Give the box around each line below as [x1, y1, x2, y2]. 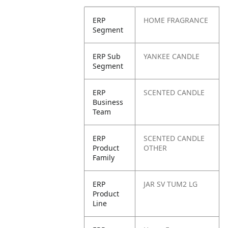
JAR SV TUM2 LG [144, 179, 198, 189]
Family [93, 153, 115, 162]
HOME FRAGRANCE [144, 15, 209, 25]
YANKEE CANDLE [144, 51, 200, 61]
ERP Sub [93, 51, 121, 61]
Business [93, 97, 124, 107]
